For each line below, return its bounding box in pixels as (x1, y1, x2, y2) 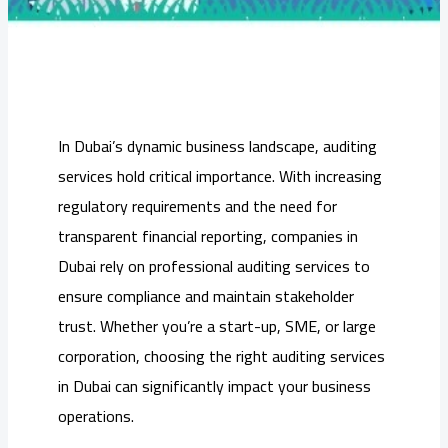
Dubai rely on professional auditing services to (58, 251, 370, 282)
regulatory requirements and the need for (58, 191, 337, 222)
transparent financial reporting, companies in (58, 221, 358, 252)
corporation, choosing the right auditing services (58, 341, 385, 372)
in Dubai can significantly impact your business (58, 371, 371, 402)
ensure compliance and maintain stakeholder (58, 281, 354, 312)
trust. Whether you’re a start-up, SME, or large (58, 311, 376, 342)
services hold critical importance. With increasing (58, 161, 382, 192)
